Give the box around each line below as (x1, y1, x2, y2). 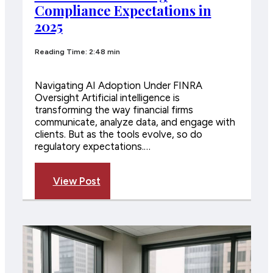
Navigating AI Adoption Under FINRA (34, 79, 202, 92)
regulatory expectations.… (34, 140, 151, 153)
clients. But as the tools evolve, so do (34, 128, 202, 141)
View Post (52, 174, 101, 187)
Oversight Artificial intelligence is (34, 91, 180, 104)
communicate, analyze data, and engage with (34, 116, 235, 129)
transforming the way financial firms (34, 104, 193, 116)
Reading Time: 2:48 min (34, 47, 120, 56)
